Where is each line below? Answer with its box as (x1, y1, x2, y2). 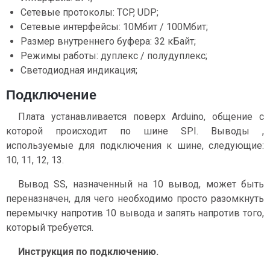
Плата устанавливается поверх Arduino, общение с (18, 110, 264, 122)
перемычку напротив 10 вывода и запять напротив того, (6, 207, 264, 219)
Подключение (6, 87, 96, 102)
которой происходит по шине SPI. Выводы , (6, 125, 264, 137)
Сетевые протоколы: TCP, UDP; (20, 6, 159, 18)
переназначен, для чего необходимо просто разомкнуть (6, 192, 264, 204)
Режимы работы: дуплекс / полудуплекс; (20, 49, 207, 61)
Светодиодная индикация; (20, 64, 137, 76)
